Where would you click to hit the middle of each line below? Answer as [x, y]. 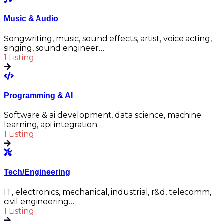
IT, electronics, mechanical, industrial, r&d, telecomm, [108, 192]
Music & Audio [31, 19]
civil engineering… [39, 201]
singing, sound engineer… [54, 48]
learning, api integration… [53, 125]
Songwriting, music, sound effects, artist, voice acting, [108, 38]
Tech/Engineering [37, 172]
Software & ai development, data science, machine [103, 115]
